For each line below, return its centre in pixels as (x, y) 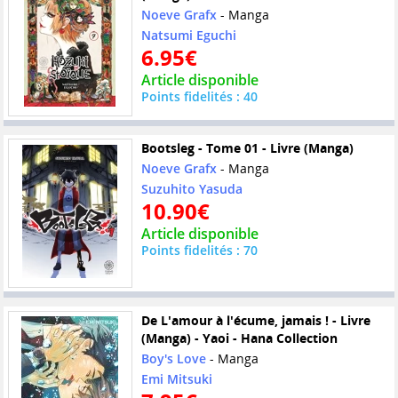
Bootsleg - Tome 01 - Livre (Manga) (247, 148)
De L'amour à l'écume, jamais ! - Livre (255, 320)
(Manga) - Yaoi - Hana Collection (239, 338)
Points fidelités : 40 (199, 97)
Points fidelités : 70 (199, 251)
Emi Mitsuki (176, 378)
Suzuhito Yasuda (191, 189)
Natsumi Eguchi (188, 36)
